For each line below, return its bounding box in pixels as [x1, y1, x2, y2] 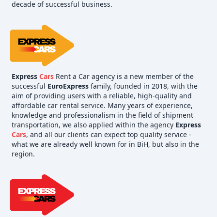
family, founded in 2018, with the [89, 81, 198, 91]
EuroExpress [47, 81, 89, 91]
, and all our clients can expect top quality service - [26, 129, 191, 139]
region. [12, 149, 35, 158]
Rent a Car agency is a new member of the [54, 71, 194, 81]
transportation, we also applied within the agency [12, 120, 175, 129]
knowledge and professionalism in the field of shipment [12, 110, 193, 120]
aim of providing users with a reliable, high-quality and [12, 91, 192, 100]
